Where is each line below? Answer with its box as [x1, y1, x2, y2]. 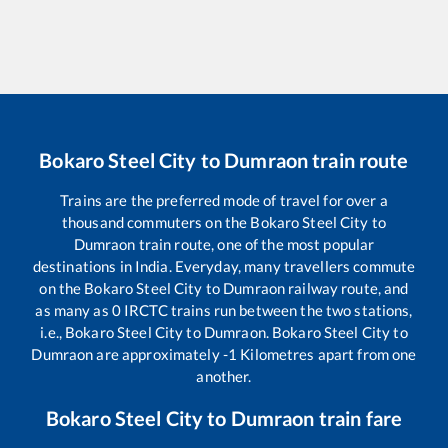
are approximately [93, 345, 223, 363]
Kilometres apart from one [237, 345, 417, 363]
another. [196, 367, 252, 385]
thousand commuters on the [61, 213, 251, 231]
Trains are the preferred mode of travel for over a [60, 191, 388, 209]
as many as [35, 301, 112, 319]
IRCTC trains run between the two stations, [120, 301, 413, 319]
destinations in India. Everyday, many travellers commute [32, 257, 416, 275]
